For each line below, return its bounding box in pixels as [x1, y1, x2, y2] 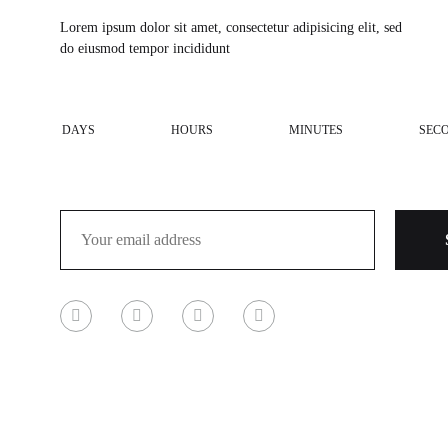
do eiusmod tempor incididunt [60, 41, 230, 56]
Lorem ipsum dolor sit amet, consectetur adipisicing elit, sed [60, 20, 402, 35]
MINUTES [289, 123, 343, 137]
